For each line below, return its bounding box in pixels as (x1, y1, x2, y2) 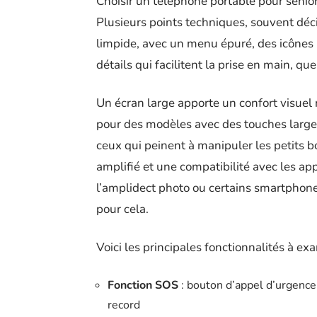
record (108, 296, 140, 313)
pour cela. (96, 200, 149, 217)
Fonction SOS (108, 277, 178, 293)
